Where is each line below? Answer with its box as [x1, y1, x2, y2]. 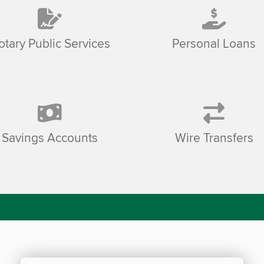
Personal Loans [172, 34, 256, 52]
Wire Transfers [174, 128, 253, 146]
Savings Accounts [1, 128, 98, 146]
